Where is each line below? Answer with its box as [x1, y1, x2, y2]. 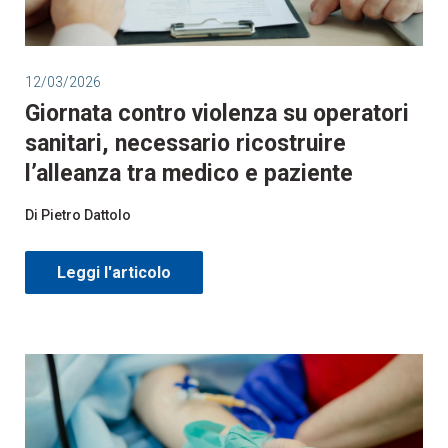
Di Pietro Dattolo [25, 206, 134, 223]
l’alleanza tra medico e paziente [25, 159, 353, 187]
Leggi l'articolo [57, 262, 171, 282]
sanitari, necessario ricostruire [25, 129, 346, 157]
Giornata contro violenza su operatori [25, 99, 409, 127]
